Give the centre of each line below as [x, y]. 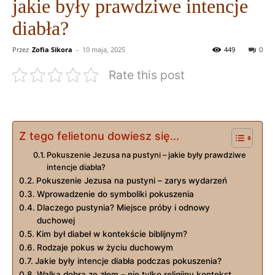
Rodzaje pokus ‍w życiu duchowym [105, 247]
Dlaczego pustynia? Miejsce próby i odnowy [123, 207]
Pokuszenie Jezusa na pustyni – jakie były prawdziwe [147, 155]
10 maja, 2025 [104, 49]
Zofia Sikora [52, 49]
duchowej [56, 220]
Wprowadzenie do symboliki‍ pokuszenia [115, 194]
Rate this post [147, 75]
